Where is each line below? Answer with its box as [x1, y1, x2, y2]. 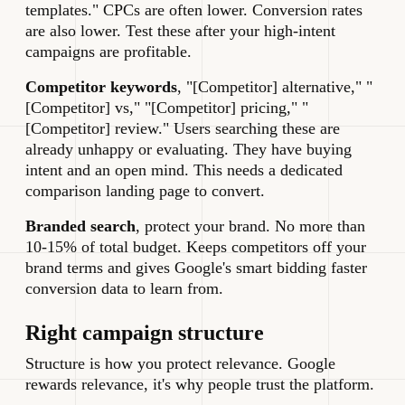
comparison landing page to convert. [25, 182, 265, 201]
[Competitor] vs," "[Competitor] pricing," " [25, 99, 308, 118]
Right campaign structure [25, 321, 264, 345]
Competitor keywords [25, 78, 177, 97]
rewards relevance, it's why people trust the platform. [25, 375, 374, 394]
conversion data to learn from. [25, 279, 223, 298]
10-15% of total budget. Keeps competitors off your [25, 238, 366, 257]
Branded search [25, 217, 136, 236]
